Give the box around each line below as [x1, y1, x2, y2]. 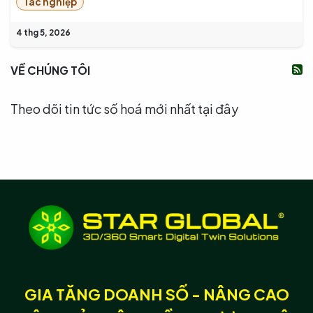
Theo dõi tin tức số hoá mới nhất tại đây [10, 100, 238, 117]
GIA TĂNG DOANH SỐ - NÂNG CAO [24, 284, 289, 304]
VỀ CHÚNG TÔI [10, 62, 90, 78]
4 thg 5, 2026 [16, 27, 71, 38]
